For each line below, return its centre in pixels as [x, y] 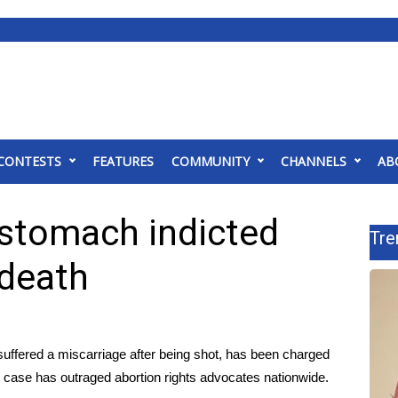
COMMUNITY [211, 161]
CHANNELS [314, 161]
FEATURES [123, 161]
